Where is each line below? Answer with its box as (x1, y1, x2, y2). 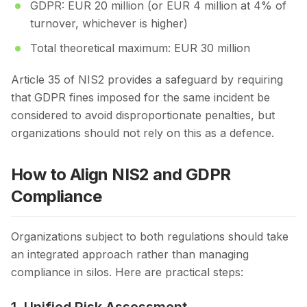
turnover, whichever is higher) (30, 16, 188, 31)
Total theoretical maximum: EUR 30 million (30, 41, 250, 56)
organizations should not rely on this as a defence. (11, 126, 274, 140)
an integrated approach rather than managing (11, 247, 249, 262)
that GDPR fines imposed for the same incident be (11, 90, 270, 105)
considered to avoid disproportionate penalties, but (11, 108, 275, 123)
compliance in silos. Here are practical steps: (11, 265, 243, 280)
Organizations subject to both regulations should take (11, 230, 288, 244)
